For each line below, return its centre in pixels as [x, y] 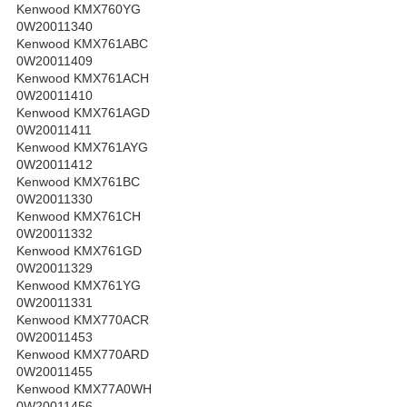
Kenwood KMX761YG [79, 286]
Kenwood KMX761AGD [83, 113]
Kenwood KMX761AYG [82, 148]
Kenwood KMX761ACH [83, 79]
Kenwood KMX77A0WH [84, 389]
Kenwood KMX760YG [79, 10]
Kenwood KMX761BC [78, 182]
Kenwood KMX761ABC [82, 44]
